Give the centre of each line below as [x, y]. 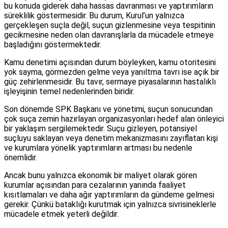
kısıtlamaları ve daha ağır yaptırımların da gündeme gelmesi [109, 195]
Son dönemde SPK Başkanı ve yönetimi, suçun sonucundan [108, 109]
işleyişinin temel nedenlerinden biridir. [69, 92]
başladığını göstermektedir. [53, 45]
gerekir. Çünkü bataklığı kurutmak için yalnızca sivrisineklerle [110, 205]
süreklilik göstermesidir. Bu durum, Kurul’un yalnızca [94, 16]
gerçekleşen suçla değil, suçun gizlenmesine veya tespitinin [110, 25]
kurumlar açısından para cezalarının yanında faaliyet [95, 185]
